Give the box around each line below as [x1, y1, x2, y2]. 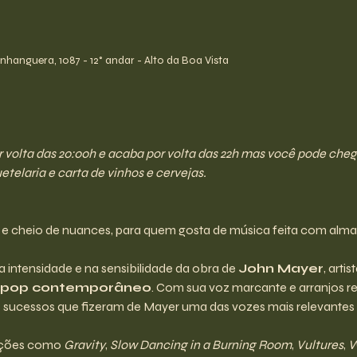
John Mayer [237, 260, 324, 276]
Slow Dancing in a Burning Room [109, 336, 292, 352]
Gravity [63, 336, 105, 352]
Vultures [296, 336, 343, 352]
